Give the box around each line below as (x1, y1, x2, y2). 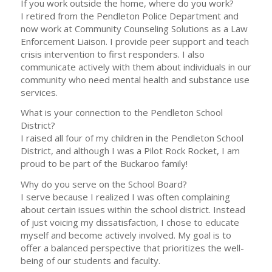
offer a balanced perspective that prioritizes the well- (20, 242, 244, 254)
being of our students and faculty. (20, 254, 160, 267)
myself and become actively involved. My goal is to (20, 229, 231, 241)
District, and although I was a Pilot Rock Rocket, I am (20, 144, 240, 157)
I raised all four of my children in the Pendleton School (20, 132, 243, 144)
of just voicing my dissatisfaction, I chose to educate (20, 216, 239, 228)
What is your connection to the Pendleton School (20, 106, 223, 119)
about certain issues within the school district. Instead (20, 203, 245, 216)
